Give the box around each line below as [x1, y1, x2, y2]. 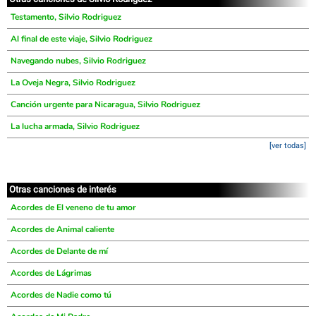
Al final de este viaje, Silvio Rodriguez [11, 33, 152, 44]
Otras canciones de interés [9, 184, 116, 195]
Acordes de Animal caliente [11, 224, 114, 235]
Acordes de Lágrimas [11, 267, 92, 279]
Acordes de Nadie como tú [11, 289, 111, 300]
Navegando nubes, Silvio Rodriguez [11, 55, 146, 66]
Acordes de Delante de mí [11, 245, 108, 257]
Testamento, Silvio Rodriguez [11, 11, 121, 23]
